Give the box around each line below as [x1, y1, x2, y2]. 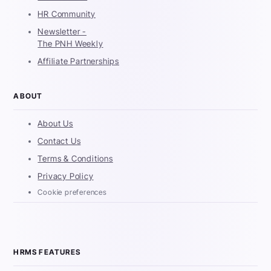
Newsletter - [38, 27, 87, 37]
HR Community [38, 9, 96, 19]
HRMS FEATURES [13, 247, 81, 257]
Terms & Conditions [38, 154, 113, 164]
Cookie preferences [38, 188, 107, 197]
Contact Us [38, 136, 81, 146]
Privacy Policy [38, 171, 94, 181]
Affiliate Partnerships [38, 56, 120, 67]
